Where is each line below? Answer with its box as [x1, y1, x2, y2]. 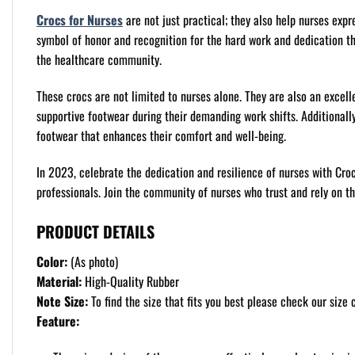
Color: [36, 251, 67, 271]
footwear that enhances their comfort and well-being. [36, 126, 286, 146]
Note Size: [36, 291, 88, 311]
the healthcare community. [36, 50, 162, 70]
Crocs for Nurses [36, 10, 123, 30]
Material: [36, 271, 82, 291]
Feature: [36, 311, 79, 330]
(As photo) [67, 251, 118, 271]
